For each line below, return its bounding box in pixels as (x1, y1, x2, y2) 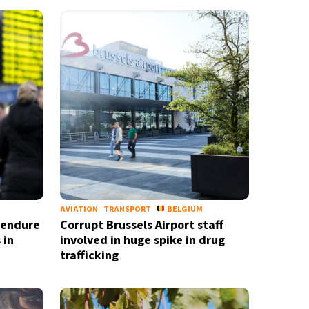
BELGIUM (166, 203, 203, 215)
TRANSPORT (103, 203, 151, 215)
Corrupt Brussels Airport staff (59, 217, 223, 234)
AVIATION (59, 203, 98, 215)
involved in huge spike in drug (59, 232, 225, 249)
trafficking (59, 247, 119, 264)
